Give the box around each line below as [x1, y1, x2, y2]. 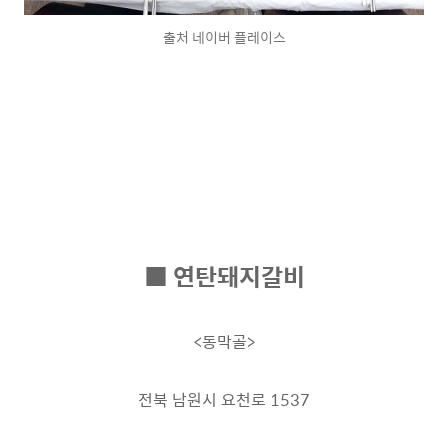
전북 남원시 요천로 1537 [138, 387, 310, 412]
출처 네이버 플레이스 [162, 26, 286, 48]
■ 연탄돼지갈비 [143, 258, 305, 294]
